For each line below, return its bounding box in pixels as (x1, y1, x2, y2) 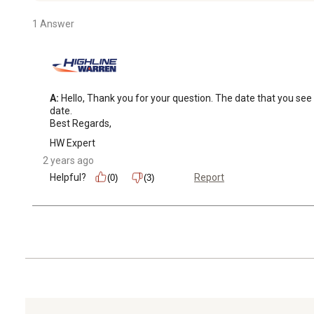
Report (194, 172, 224, 184)
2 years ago (43, 154, 94, 166)
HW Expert (50, 137, 95, 149)
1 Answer (32, 18, 74, 29)
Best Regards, (50, 117, 111, 129)
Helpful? (50, 171, 86, 183)
